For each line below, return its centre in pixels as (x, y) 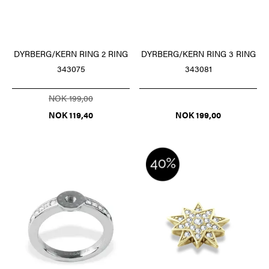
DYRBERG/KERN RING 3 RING (198, 53)
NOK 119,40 (71, 114)
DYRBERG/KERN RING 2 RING (71, 53)
